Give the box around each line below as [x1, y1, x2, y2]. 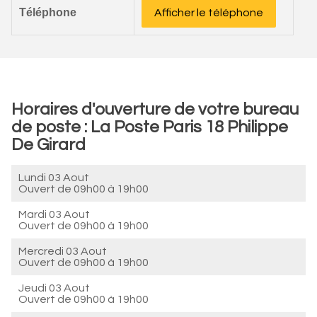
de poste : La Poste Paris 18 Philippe [11, 118, 288, 136]
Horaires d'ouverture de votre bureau [11, 100, 299, 118]
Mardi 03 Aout [18, 209, 90, 220]
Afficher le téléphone [154, 7, 263, 18]
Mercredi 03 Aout [18, 246, 107, 257]
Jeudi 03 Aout [18, 282, 90, 294]
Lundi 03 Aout [18, 172, 89, 183]
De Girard [11, 136, 86, 154]
